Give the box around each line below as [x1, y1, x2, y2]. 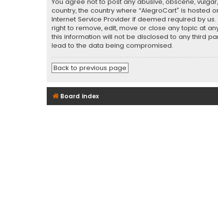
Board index [60, 91, 99, 100]
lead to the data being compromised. [52, 41, 173, 51]
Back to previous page [54, 63, 127, 73]
